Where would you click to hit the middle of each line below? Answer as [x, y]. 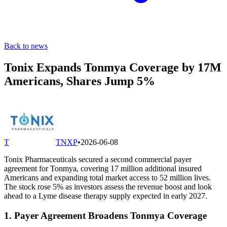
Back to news [26, 46]
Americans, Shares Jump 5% [80, 81]
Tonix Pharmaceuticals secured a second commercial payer [98, 159]
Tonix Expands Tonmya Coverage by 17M [113, 67]
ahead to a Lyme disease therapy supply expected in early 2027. [106, 196]
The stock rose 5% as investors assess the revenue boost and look [108, 186]
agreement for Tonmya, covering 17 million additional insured [103, 168]
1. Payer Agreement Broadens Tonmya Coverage [105, 215]
